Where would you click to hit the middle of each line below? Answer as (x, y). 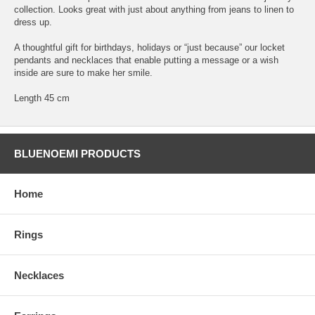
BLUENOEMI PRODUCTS (77, 153)
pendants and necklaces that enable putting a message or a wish (146, 60)
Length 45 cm (42, 98)
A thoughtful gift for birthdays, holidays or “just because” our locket (149, 47)
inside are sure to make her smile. (83, 72)
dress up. (33, 22)
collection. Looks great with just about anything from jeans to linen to (154, 9)
